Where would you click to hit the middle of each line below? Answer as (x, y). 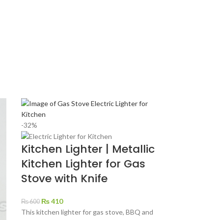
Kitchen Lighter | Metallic (88, 149)
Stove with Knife (64, 179)
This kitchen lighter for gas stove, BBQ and (87, 212)
